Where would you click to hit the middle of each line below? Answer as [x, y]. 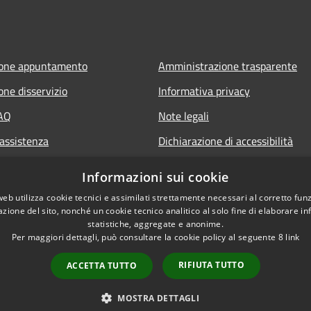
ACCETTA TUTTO [101, 266]
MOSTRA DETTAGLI [159, 298]
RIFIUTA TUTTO [212, 265]
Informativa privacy [204, 91]
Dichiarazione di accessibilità [226, 141]
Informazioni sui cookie [155, 177]
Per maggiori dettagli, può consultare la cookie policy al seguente [145, 237]
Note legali [184, 116]
